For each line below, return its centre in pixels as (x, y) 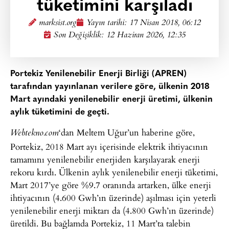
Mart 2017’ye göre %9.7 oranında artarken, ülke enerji (111, 185)
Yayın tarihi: (108, 23)
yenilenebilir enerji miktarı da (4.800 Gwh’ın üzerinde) (112, 211)
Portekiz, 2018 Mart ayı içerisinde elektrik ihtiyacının (109, 147)
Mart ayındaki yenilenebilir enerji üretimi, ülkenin (111, 99)
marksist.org (57, 23)
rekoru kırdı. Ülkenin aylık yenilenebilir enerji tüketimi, (114, 172)
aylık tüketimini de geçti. (60, 112)
